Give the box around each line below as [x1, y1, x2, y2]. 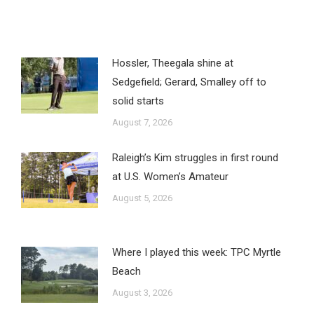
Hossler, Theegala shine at [111, 57, 233, 69]
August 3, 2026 [111, 287, 172, 298]
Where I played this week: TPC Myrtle [111, 246, 281, 259]
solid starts [111, 95, 164, 107]
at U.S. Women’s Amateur [111, 170, 228, 183]
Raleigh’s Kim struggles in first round [111, 151, 278, 164]
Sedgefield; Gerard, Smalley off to [111, 76, 266, 88]
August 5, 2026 [111, 193, 172, 203]
